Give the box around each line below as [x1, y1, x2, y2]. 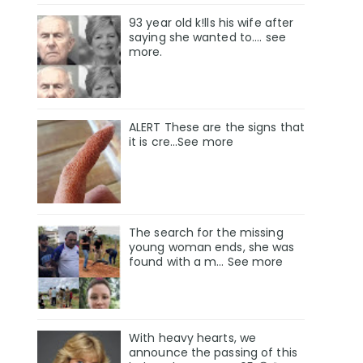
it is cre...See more [129, 134, 233, 151]
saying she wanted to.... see [129, 28, 286, 45]
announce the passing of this [129, 344, 297, 361]
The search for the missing [129, 224, 284, 241]
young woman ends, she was [129, 239, 295, 256]
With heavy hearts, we [129, 330, 257, 347]
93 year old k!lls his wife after [129, 14, 294, 31]
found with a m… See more [129, 254, 284, 271]
